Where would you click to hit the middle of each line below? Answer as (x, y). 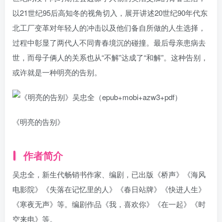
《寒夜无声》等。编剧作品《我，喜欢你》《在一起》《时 (109, 204)
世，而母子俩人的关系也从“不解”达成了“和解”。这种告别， (110, 57)
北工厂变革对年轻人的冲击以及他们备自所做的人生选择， (109, 28)
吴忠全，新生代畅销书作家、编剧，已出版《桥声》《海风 (109, 174)
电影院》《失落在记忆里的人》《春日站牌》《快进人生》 (109, 189)
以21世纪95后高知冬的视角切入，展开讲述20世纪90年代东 (110, 13)
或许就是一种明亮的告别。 (57, 72)
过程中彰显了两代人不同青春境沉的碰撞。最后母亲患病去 (109, 42)
